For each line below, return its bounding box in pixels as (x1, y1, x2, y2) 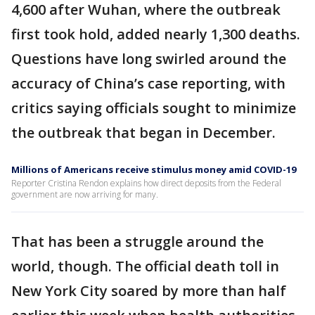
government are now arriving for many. (11, 188, 158, 200)
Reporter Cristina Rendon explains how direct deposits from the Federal (11, 177, 281, 189)
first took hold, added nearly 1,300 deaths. (11, 25, 300, 44)
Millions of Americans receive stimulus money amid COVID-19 (11, 163, 296, 176)
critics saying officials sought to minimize (11, 98, 296, 117)
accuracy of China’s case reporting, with (11, 74, 285, 93)
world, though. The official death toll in (11, 257, 279, 276)
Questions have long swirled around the (11, 49, 286, 68)
